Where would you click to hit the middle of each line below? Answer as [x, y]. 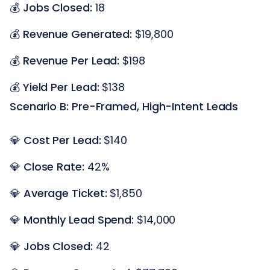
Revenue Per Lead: [71, 60]
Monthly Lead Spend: [79, 219]
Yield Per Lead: [61, 87]
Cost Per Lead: [62, 140]
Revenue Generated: [77, 34]
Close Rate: [54, 166]
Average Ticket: [65, 193]
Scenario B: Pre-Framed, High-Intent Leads [124, 106]
